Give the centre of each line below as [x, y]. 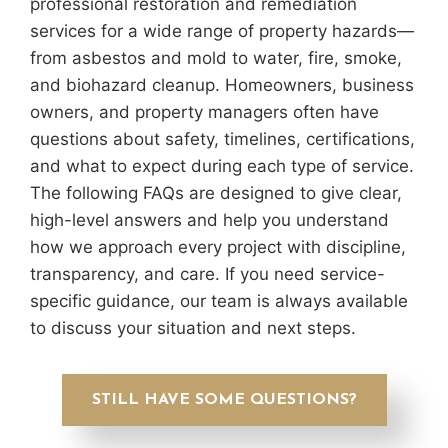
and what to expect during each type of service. [222, 166]
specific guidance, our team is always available [219, 301]
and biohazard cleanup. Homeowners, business [222, 85]
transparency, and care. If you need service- [207, 274]
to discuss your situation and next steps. [193, 328]
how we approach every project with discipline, [218, 247]
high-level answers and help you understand [209, 220]
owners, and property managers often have [204, 112]
